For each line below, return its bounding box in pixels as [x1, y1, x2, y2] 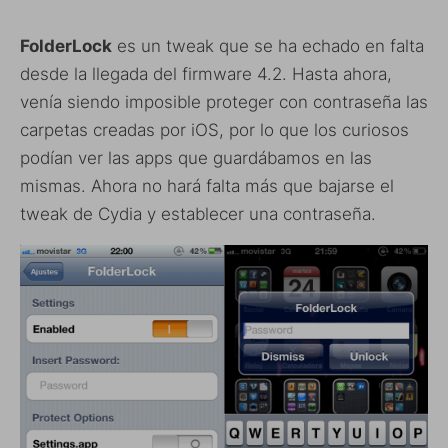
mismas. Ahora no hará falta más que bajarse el [20, 176, 394, 196]
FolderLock [20, 36, 112, 56]
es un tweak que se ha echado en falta [112, 36, 424, 56]
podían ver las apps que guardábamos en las [20, 148, 372, 168]
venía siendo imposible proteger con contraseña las [20, 92, 428, 112]
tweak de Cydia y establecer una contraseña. [20, 204, 376, 224]
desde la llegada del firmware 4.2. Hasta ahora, [20, 64, 392, 84]
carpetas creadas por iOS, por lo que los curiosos [20, 120, 409, 140]
